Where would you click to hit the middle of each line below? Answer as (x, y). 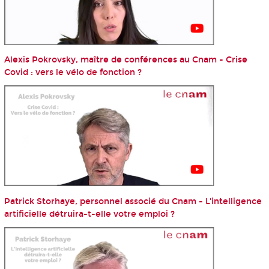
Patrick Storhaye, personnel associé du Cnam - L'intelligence (133, 201)
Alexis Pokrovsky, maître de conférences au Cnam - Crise (125, 60)
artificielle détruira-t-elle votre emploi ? (89, 214)
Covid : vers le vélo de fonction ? (73, 73)
